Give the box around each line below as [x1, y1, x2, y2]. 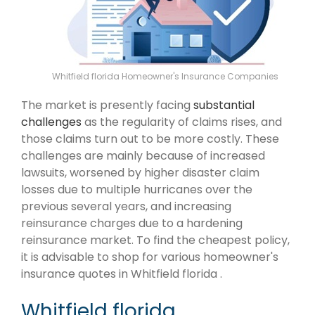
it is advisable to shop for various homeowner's [21, 248, 278, 265]
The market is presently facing [21, 96, 193, 113]
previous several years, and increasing [21, 198, 231, 214]
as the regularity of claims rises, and [82, 113, 282, 130]
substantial [193, 96, 255, 113]
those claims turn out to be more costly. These [21, 130, 279, 147]
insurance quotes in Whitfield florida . [21, 265, 222, 282]
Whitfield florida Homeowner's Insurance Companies [52, 70, 278, 82]
